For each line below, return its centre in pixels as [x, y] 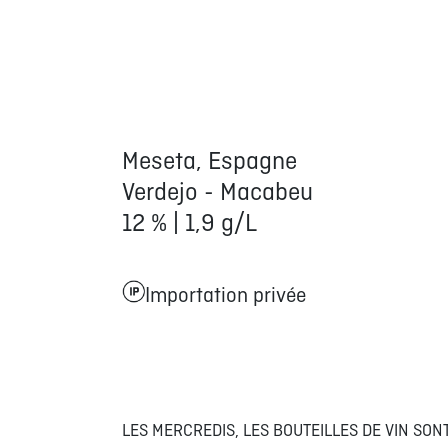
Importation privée [225, 296]
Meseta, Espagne [209, 162]
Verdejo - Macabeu [220, 193]
